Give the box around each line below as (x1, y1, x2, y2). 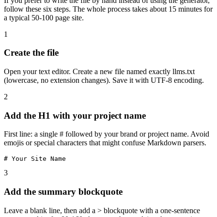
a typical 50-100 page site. (4, 13, 84, 22)
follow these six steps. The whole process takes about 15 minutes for (4, 4, 213, 13)
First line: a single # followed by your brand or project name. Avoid (4, 130, 209, 139)
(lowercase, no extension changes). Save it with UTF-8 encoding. (4, 76, 204, 84)
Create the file (4, 47, 59, 58)
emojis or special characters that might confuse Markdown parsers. (4, 139, 206, 147)
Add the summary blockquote (4, 186, 123, 197)
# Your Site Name (4, 155, 66, 163)
